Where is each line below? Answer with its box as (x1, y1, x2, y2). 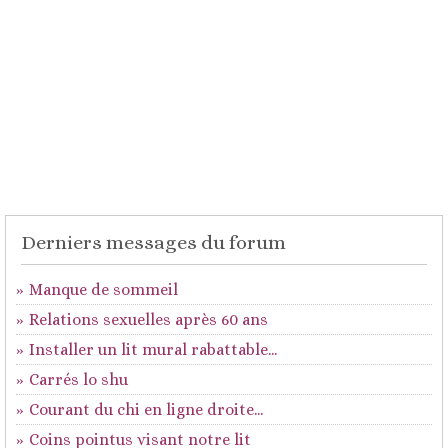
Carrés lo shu (29, 370, 128, 389)
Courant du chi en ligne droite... (29, 400, 263, 419)
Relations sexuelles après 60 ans (29, 310, 268, 329)
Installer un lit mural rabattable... (29, 340, 277, 359)
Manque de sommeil (29, 280, 178, 299)
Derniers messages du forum (21, 231, 286, 254)
